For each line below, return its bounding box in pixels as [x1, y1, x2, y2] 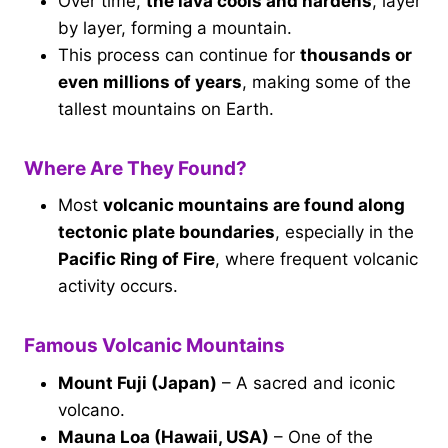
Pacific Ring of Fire [58, 249, 215, 270]
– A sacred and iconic [217, 372, 395, 393]
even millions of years [58, 71, 242, 92]
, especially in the [275, 222, 414, 243]
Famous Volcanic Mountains [24, 334, 285, 358]
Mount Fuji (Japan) [58, 372, 217, 393]
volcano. [58, 399, 125, 420]
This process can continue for [58, 44, 300, 65]
